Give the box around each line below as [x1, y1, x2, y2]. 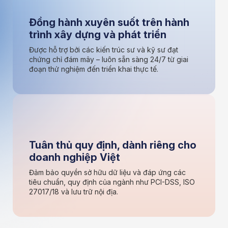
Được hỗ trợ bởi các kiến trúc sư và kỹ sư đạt [29, 45, 178, 54]
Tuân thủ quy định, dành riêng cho [29, 138, 196, 151]
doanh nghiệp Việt [29, 151, 120, 163]
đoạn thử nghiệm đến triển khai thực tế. [29, 64, 158, 73]
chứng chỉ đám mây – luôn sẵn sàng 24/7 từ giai [29, 54, 188, 64]
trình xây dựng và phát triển [29, 28, 166, 41]
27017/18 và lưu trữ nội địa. [29, 187, 118, 196]
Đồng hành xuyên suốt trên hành [29, 16, 189, 28]
